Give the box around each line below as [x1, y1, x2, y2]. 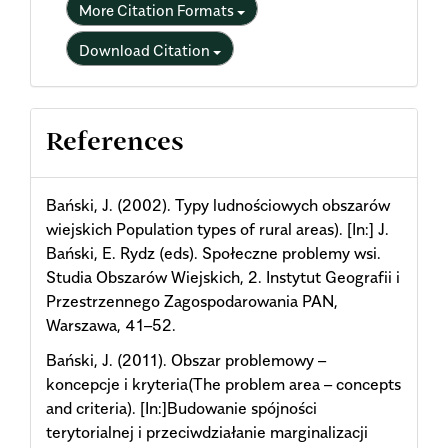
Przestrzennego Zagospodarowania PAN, [46, 291, 338, 312]
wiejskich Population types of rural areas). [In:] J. [46, 219, 389, 240]
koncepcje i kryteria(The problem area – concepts [46, 373, 401, 394]
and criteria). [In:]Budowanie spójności [46, 397, 317, 418]
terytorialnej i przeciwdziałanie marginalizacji [46, 421, 368, 442]
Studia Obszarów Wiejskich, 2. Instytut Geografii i [46, 267, 400, 288]
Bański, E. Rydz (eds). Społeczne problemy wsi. [46, 243, 381, 264]
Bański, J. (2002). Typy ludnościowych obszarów [46, 195, 390, 216]
